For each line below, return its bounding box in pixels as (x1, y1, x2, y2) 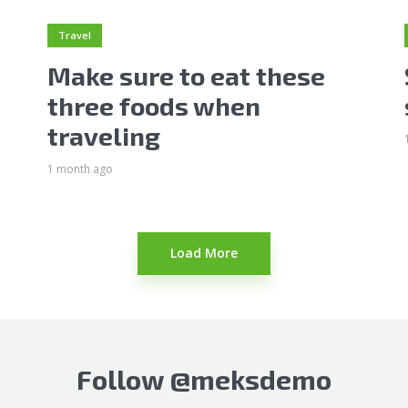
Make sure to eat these (46, 59, 325, 91)
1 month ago (46, 160, 113, 177)
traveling (46, 119, 160, 151)
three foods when (46, 89, 260, 121)
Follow (76, 362, 169, 395)
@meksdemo (169, 362, 331, 395)
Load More (170, 243, 238, 261)
